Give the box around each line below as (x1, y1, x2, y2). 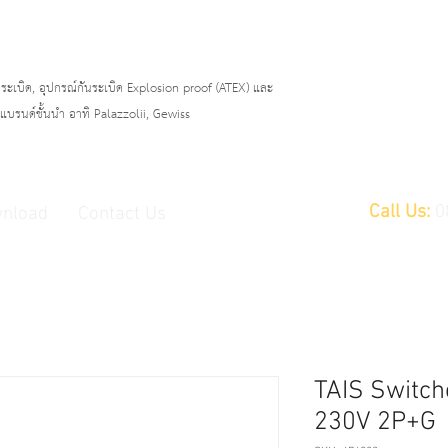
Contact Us (78, 203, 166, 226)
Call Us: (369, 201, 430, 224)
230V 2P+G (314, 407, 436, 438)
